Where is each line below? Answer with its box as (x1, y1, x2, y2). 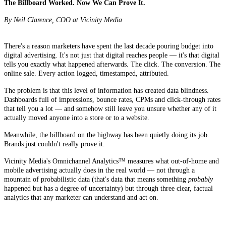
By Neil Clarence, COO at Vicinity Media (4, 16, 122, 24)
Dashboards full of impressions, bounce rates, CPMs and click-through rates (4, 96, 220, 104)
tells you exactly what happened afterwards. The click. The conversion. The (4, 61, 220, 69)
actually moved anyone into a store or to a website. (4, 114, 149, 122)
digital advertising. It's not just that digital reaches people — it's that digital (4, 51, 219, 60)
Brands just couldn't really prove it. (4, 140, 105, 148)
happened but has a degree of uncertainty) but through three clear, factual (4, 185, 213, 193)
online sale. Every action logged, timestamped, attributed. (4, 70, 169, 78)
